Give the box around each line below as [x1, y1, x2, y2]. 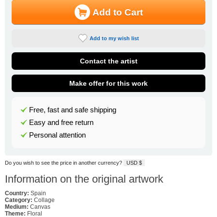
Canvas [29, 203, 50, 210]
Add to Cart [92, 7, 143, 18]
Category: [5, 196, 32, 203]
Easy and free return [29, 119, 93, 127]
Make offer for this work [69, 79, 148, 88]
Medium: [5, 203, 29, 210]
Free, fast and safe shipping [29, 106, 116, 114]
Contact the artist [79, 57, 138, 65]
